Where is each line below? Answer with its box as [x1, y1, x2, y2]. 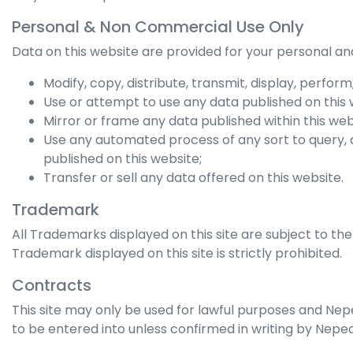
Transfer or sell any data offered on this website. [43, 169, 344, 187]
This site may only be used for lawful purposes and [12, 301, 325, 319]
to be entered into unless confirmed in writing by [12, 320, 315, 338]
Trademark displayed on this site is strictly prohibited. [12, 244, 342, 262]
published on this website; [43, 150, 202, 168]
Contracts [12, 274, 91, 296]
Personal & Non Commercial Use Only [12, 16, 304, 38]
